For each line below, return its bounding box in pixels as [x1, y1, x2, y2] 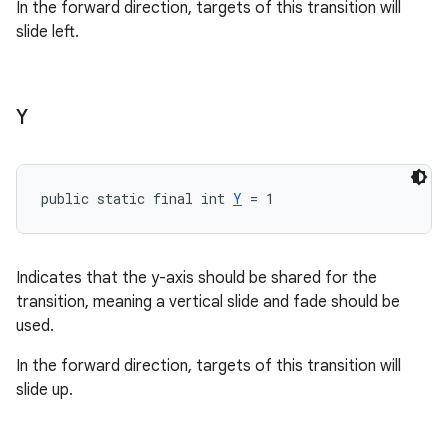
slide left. [16, 22, 79, 42]
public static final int [41, 189, 233, 208]
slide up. [16, 380, 73, 400]
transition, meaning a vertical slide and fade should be [16, 292, 400, 312]
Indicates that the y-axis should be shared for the [16, 268, 377, 288]
